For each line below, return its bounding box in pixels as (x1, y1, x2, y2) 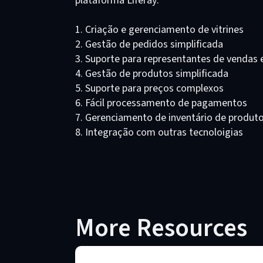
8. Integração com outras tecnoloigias (75, 125, 243, 140)
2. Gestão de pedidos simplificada (75, 37, 223, 52)
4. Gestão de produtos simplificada (75, 66, 228, 81)
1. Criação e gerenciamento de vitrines (75, 22, 244, 37)
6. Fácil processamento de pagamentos (75, 96, 247, 110)
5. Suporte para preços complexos (75, 81, 224, 96)
